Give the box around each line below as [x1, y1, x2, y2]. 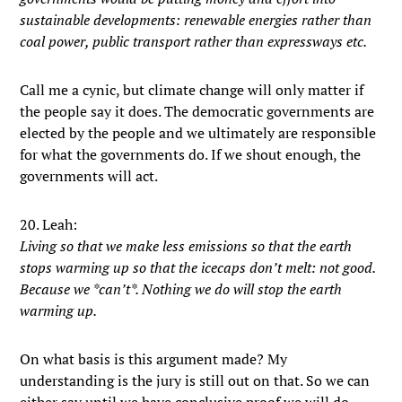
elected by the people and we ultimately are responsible [20, 123, 377, 143]
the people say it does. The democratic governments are [20, 101, 375, 121]
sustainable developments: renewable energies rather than [20, 10, 372, 30]
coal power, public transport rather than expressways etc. [20, 31, 368, 51]
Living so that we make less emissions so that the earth [20, 236, 353, 256]
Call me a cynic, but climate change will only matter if [20, 80, 364, 100]
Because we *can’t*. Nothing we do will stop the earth [20, 279, 343, 299]
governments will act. [20, 166, 159, 186]
